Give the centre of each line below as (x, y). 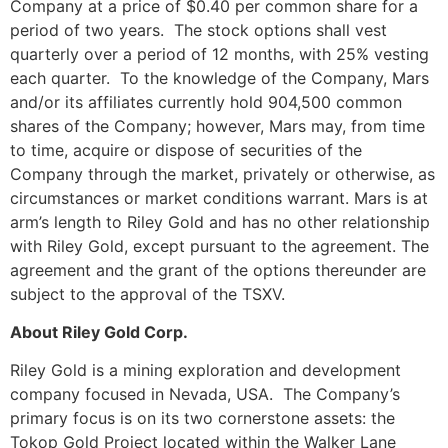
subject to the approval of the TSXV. (147, 293)
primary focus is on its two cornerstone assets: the (202, 418)
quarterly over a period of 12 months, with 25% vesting (219, 53)
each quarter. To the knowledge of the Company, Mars (219, 77)
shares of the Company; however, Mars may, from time (217, 125)
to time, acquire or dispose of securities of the (186, 149)
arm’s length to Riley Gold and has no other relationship (220, 221)
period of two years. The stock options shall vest (198, 29)
